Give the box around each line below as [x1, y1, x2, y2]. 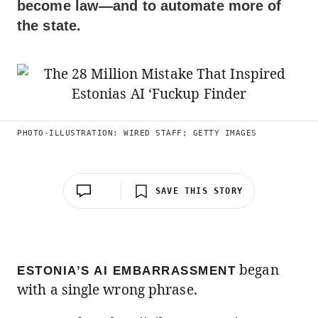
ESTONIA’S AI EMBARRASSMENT [17, 264, 236, 278]
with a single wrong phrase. [17, 280, 197, 299]
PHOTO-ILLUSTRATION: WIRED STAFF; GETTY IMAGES [17, 128, 257, 138]
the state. [17, 18, 81, 33]
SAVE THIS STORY [155, 186, 243, 196]
